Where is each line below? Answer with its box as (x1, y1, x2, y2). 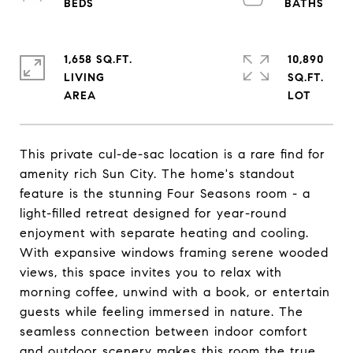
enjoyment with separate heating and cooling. (20, 225, 309, 240)
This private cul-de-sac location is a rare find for (20, 147, 325, 162)
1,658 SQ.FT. (64, 53, 132, 66)
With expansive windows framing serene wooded (20, 245, 329, 260)
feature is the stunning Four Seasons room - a (20, 186, 310, 201)
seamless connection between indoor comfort (20, 324, 307, 339)
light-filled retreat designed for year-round (20, 206, 287, 221)
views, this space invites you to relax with (20, 265, 282, 280)
